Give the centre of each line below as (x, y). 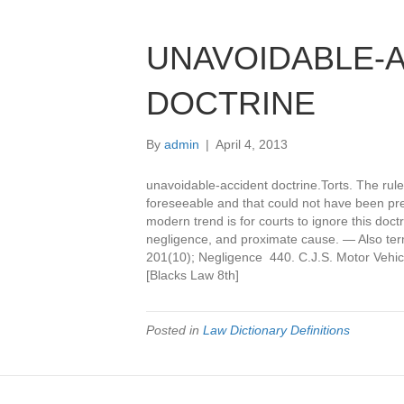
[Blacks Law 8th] (193, 275)
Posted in (174, 330)
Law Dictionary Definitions (276, 330)
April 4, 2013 (252, 144)
